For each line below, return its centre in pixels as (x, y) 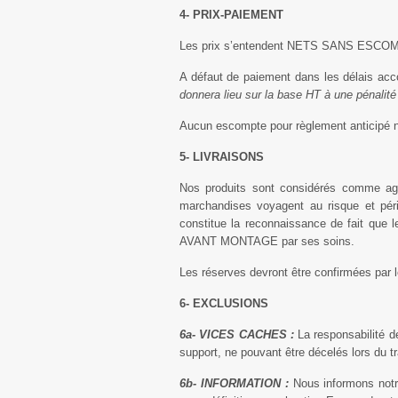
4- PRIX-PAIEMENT (231, 15)
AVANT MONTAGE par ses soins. (267, 241)
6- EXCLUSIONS (224, 303)
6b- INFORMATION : (234, 383)
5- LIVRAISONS (222, 157)
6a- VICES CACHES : (237, 334)
